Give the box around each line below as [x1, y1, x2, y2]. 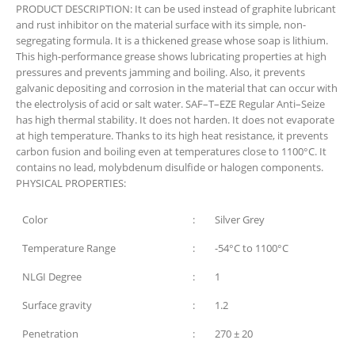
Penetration [22, 326, 78, 342]
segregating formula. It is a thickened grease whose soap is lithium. [16, 32, 328, 48]
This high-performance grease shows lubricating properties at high [16, 48, 326, 63]
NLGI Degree [22, 269, 82, 284]
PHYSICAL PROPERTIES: [16, 175, 126, 190]
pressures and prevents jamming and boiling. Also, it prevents [16, 64, 305, 79]
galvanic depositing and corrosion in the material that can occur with [16, 80, 338, 95]
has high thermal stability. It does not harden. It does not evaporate [16, 112, 334, 127]
